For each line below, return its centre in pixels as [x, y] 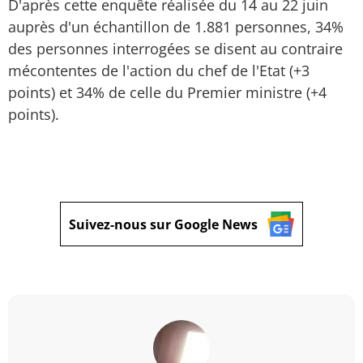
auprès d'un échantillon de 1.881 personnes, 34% [176, 27]
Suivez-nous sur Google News [163, 224]
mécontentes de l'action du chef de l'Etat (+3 [159, 70]
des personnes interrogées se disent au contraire [175, 49]
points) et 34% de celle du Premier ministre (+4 [167, 92]
